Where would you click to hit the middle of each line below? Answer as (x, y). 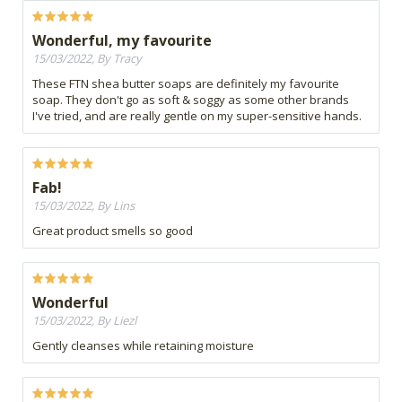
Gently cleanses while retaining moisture (143, 346)
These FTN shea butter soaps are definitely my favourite (186, 84)
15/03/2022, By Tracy (87, 59)
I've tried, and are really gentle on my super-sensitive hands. (197, 116)
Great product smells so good (113, 231)
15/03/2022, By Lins (83, 206)
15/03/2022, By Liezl (84, 321)
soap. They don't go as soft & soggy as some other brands (191, 100)
